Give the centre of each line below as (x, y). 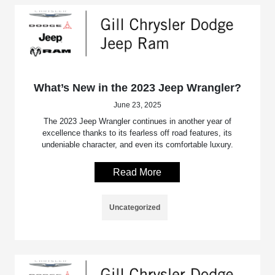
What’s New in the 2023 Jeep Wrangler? (137, 88)
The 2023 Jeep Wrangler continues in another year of (137, 122)
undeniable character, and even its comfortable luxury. (137, 145)
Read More (137, 172)
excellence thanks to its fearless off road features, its (137, 133)
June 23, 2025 (137, 105)
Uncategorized (135, 208)
